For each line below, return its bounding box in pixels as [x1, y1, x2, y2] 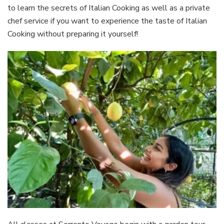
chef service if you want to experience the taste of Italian [7, 15, 207, 27]
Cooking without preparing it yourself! [7, 28, 138, 40]
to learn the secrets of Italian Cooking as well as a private [7, 2, 210, 14]
